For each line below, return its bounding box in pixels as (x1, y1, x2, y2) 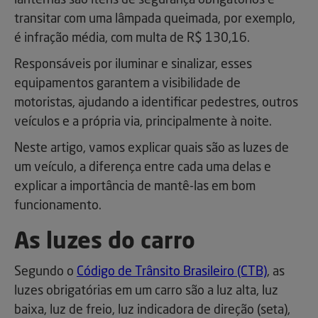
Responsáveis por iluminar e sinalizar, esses (14, 58, 252, 72)
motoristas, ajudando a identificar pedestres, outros (14, 97, 298, 110)
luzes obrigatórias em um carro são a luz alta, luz (14, 285, 278, 298)
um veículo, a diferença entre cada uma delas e (14, 161, 271, 175)
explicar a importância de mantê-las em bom (14, 180, 256, 194)
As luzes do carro (14, 231, 195, 255)
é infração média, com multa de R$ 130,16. (14, 32, 250, 45)
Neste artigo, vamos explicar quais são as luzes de (14, 142, 289, 155)
